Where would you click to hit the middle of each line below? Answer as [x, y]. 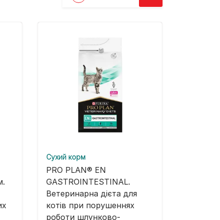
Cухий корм [66, 157]
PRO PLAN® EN [76, 170]
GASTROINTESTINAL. [88, 182]
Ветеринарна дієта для [92, 194]
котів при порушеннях [90, 206]
